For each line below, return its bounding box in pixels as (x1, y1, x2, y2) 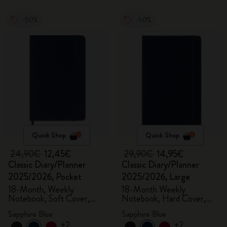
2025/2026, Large (122, 170, 190, 183)
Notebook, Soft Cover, (8, 192, 90, 205)
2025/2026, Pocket (8, 170, 82, 183)
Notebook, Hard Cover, (122, 192, 206, 205)
